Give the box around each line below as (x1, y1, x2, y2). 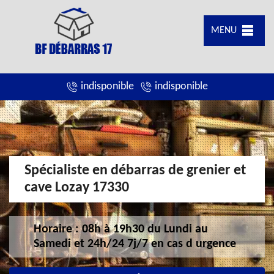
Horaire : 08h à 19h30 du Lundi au (34, 223, 208, 235)
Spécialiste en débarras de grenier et (24, 163, 246, 178)
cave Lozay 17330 (24, 180, 129, 195)
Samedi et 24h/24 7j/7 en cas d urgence (34, 237, 236, 250)
